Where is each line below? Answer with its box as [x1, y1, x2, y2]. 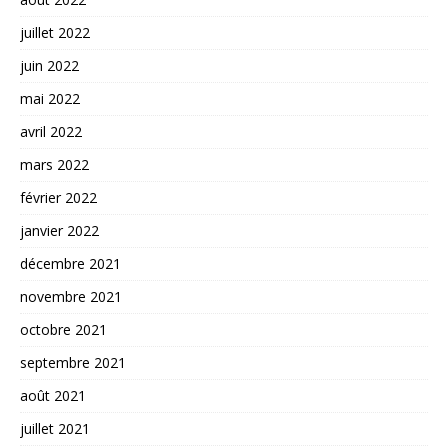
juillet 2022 [20, 23, 90, 43]
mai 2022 [20, 89, 80, 109]
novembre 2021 [20, 287, 122, 307]
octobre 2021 [20, 320, 107, 340]
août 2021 [20, 386, 86, 406]
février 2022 [20, 188, 97, 208]
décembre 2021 [20, 254, 121, 274]
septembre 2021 [20, 353, 126, 373]
